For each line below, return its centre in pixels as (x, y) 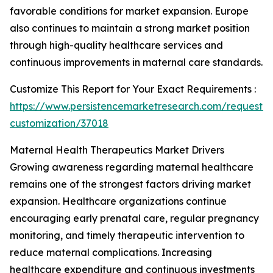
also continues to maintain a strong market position (130, 28)
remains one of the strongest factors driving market (130, 184)
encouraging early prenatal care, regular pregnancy (134, 218)
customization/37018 (59, 123)
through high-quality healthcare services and (116, 45)
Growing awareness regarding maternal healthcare (132, 167)
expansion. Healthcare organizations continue (118, 201)
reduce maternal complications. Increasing (111, 252)
